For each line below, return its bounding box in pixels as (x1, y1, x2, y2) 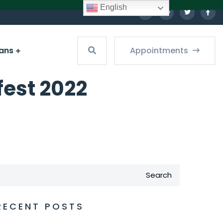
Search (146, 170, 172, 180)
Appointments (130, 44, 190, 56)
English (98, 3, 127, 12)
